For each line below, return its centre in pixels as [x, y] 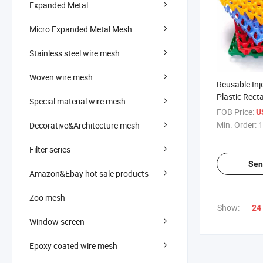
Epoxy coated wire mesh [73, 245]
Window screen [57, 221]
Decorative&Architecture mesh [85, 125]
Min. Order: [237, 125]
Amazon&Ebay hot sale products [89, 173]
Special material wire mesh [77, 101]
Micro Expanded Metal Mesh [81, 29]
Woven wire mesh [61, 77]
